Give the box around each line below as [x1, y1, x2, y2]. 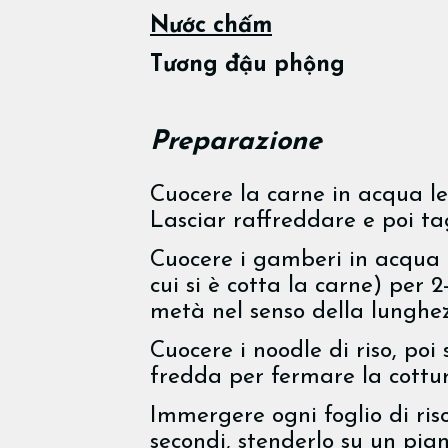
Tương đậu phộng [150, 53, 345, 77]
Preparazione [150, 128, 322, 156]
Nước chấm [150, 14, 272, 38]
